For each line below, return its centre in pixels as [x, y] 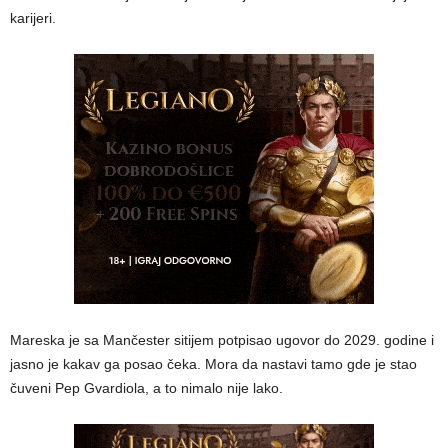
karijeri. [33, 18]
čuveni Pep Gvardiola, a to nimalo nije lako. [146, 388]
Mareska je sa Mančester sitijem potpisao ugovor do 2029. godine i [222, 340]
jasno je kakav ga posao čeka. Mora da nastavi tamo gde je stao [213, 364]
